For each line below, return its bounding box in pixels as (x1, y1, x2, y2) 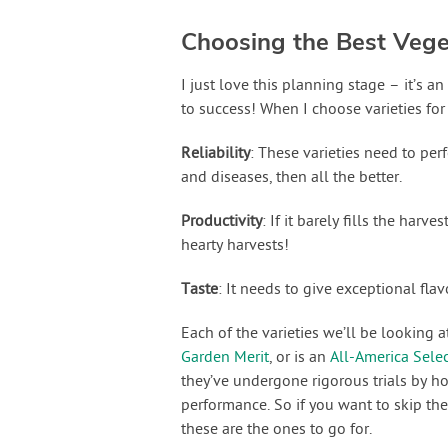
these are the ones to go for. (180, 419, 372, 440)
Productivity (180, 211, 262, 232)
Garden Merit (180, 347, 269, 368)
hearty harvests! (180, 235, 289, 256)
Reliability (180, 143, 250, 164)
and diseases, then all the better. (180, 167, 402, 188)
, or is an (268, 347, 330, 368)
